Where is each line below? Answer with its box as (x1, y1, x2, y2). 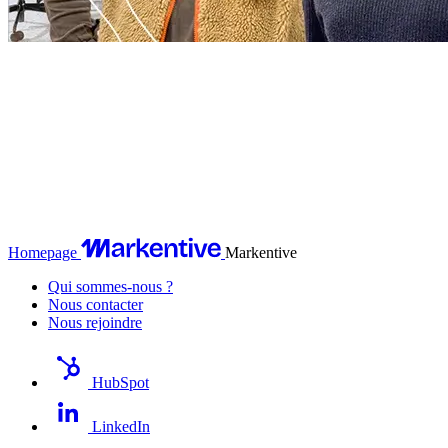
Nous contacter (48, 295, 143, 313)
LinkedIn (92, 417, 150, 435)
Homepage (8, 243, 77, 261)
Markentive (225, 243, 297, 261)
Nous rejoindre (48, 313, 142, 331)
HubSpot (92, 373, 149, 391)
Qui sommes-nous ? (48, 277, 173, 295)
